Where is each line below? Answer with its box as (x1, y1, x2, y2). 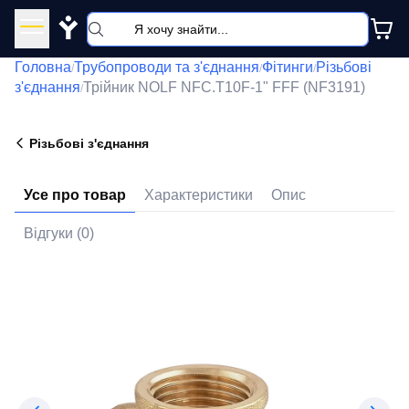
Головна (15, 59, 71, 75)
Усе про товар (24, 187, 126, 203)
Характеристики (144, 187, 253, 203)
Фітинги (262, 59, 313, 75)
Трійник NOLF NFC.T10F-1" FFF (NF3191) (83, 79, 365, 95)
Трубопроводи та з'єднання (74, 59, 259, 75)
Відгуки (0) (24, 225, 94, 241)
